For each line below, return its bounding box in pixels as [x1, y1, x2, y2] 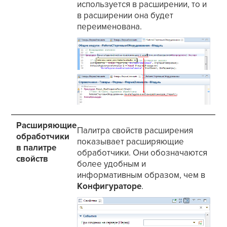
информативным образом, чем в [77, 170, 206, 181]
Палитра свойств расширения [77, 125, 194, 136]
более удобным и [77, 159, 146, 170]
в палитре [16, 142, 57, 154]
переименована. [77, 21, 142, 32]
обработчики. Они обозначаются [77, 147, 208, 159]
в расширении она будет [77, 10, 174, 21]
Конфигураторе [77, 181, 142, 192]
